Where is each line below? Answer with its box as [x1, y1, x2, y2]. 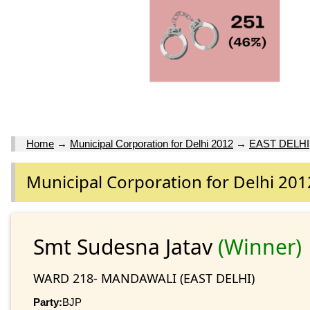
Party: [33, 295, 62, 308]
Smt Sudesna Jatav [33, 232, 218, 261]
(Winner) [218, 232, 302, 261]
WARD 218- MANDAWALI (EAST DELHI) [33, 269, 255, 286]
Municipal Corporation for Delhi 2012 [70, 138, 233, 150]
